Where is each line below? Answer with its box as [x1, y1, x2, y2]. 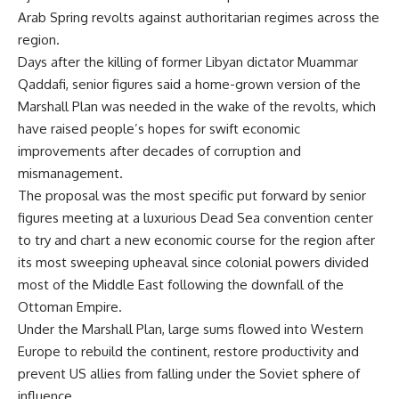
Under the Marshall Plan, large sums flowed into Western [18, 321, 363, 338]
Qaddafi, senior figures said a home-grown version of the [18, 76, 361, 93]
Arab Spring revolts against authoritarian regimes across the [18, 9, 379, 26]
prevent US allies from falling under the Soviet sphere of [18, 365, 360, 382]
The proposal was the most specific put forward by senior [18, 187, 366, 204]
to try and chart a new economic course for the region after [18, 232, 375, 248]
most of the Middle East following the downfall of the [18, 276, 344, 293]
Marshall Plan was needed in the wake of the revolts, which [18, 98, 376, 115]
